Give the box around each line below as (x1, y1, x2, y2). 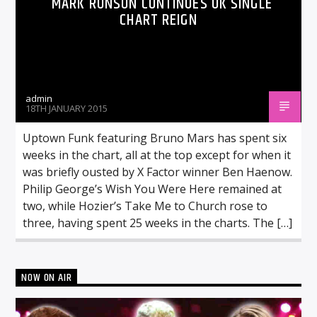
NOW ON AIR (21, 268, 72, 287)
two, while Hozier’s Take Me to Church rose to (23, 197, 268, 214)
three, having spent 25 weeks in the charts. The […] (23, 214, 293, 231)
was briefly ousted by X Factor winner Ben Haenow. (23, 163, 293, 180)
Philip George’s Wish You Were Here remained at (23, 180, 282, 197)
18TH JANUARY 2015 (25, 101, 108, 115)
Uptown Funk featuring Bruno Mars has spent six (23, 129, 287, 146)
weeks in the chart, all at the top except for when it (23, 146, 292, 163)
